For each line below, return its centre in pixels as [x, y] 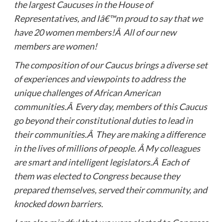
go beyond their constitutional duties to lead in [103, 120]
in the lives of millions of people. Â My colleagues [107, 148]
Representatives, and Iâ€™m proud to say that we [108, 18]
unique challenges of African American [87, 92]
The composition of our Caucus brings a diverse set [111, 65]
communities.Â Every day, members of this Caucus [110, 106]
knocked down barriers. [58, 203]
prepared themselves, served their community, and [110, 190]
